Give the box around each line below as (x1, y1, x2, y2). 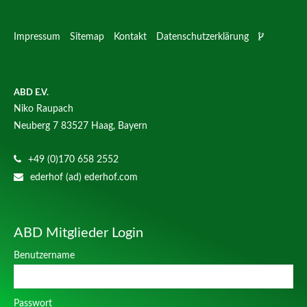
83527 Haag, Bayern (61, 121, 148, 131)
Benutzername (14, 251, 75, 261)
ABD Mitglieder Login (14, 225, 144, 240)
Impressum (14, 32, 61, 42)
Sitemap (70, 32, 105, 42)
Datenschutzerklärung (156, 32, 249, 42)
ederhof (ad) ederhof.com (30, 172, 138, 182)
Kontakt (114, 32, 147, 42)
